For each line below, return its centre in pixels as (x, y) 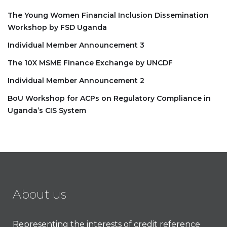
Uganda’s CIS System (47, 110)
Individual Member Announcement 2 (76, 81)
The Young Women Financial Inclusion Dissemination (108, 15)
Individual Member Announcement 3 (76, 45)
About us (40, 194)
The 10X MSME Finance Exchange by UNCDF (90, 63)
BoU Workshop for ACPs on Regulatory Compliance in (109, 98)
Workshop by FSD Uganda (57, 27)
